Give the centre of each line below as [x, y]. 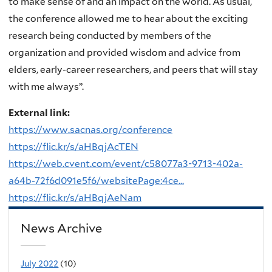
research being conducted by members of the [110, 35]
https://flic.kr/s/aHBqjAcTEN [73, 147]
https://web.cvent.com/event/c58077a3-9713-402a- [126, 164]
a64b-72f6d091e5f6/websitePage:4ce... [96, 181]
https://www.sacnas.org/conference [90, 130]
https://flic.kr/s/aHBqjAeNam [75, 198]
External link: [40, 113]
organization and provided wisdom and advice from [124, 52]
